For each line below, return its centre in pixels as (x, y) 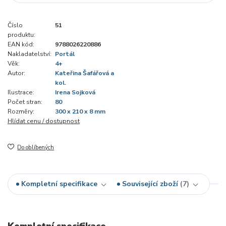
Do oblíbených (36, 148)
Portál (65, 54)
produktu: (21, 35)
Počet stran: (25, 102)
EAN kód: (21, 45)
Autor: (16, 73)
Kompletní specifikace (60, 184)
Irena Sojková (75, 93)
